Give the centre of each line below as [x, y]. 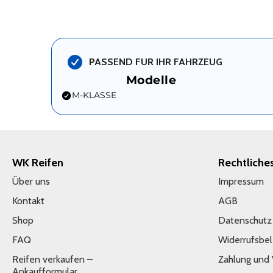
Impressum [241, 181]
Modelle [151, 80]
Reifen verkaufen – [52, 259]
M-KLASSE [94, 95]
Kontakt [28, 201]
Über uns [31, 181]
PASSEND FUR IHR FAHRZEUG [156, 62]
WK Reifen [38, 163]
